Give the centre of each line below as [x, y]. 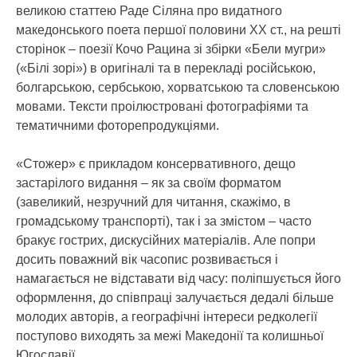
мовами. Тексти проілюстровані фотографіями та [162, 106]
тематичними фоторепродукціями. [118, 126]
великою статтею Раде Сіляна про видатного [149, 11]
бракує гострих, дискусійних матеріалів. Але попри [166, 240]
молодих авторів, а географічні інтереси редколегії [167, 317]
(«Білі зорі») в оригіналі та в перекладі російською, [166, 68]
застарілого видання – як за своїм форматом [149, 183]
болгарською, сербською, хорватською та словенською [178, 87]
